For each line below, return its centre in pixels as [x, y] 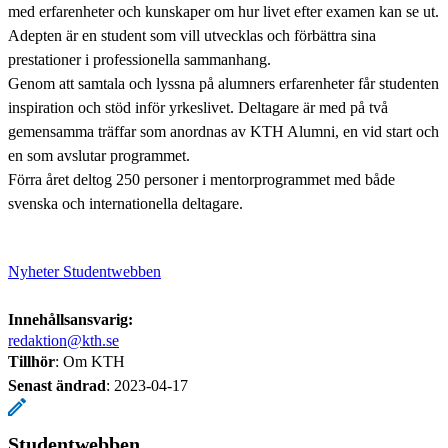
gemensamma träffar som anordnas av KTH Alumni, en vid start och [223, 131]
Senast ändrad [57, 385]
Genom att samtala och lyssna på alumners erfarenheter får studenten [223, 83]
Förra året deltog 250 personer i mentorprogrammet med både [201, 179]
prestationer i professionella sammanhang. [139, 59]
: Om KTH [90, 361]
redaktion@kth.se [63, 340]
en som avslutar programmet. [99, 155]
